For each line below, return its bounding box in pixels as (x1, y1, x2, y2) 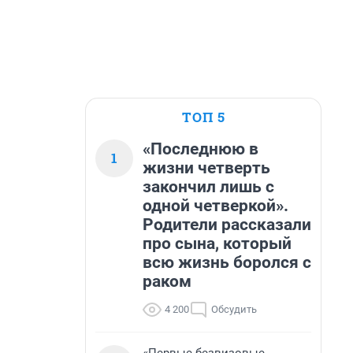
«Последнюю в (143, 139, 258, 158)
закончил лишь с (143, 177, 274, 196)
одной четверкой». (143, 196, 288, 215)
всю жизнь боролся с (143, 253, 311, 272)
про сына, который (143, 234, 292, 253)
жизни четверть (143, 158, 270, 177)
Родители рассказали (143, 215, 311, 234)
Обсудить (211, 303, 257, 315)
